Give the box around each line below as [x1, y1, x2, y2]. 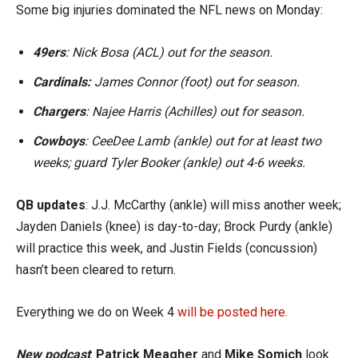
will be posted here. [177, 304, 288, 320]
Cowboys [33, 133, 85, 149]
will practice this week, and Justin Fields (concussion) [16, 241, 317, 256]
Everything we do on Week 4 [16, 304, 177, 320]
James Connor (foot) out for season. [91, 74, 300, 89]
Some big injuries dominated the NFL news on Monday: [16, 2, 323, 18]
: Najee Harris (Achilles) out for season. [86, 104, 304, 119]
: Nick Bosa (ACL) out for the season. [66, 45, 272, 60]
